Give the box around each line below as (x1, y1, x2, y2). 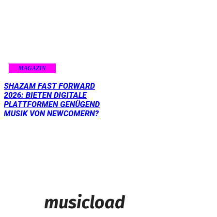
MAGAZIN (18, 65, 46, 72)
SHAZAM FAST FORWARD (4, 81, 95, 91)
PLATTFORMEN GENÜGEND (4, 100, 100, 109)
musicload (44, 192, 125, 214)
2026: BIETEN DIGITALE (4, 91, 87, 100)
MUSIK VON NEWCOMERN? (4, 109, 99, 119)
